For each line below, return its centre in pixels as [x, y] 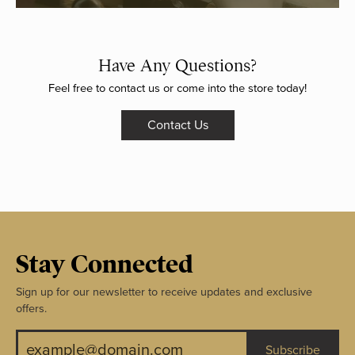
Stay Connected [105, 265]
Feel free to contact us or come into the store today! [177, 89]
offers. [31, 309]
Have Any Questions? [177, 66]
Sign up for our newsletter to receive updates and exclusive [164, 292]
